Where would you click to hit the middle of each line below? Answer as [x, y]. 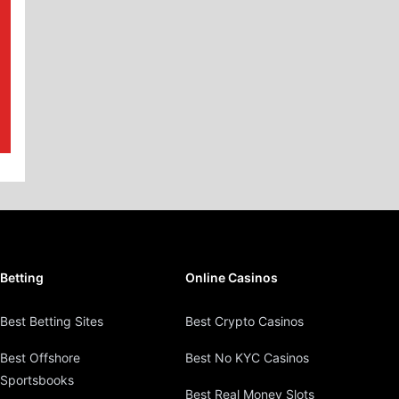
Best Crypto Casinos [244, 322]
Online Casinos [232, 278]
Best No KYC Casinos [247, 358]
